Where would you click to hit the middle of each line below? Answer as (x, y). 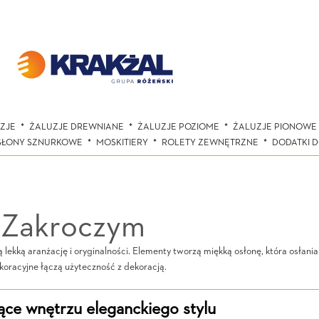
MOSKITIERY (122, 143)
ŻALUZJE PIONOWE (274, 127)
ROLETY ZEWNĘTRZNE (210, 143)
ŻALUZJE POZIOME (178, 127)
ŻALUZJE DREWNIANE (76, 127)
